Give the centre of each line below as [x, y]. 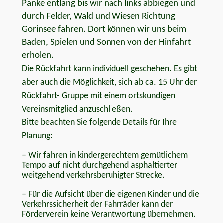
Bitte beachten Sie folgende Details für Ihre [99, 123]
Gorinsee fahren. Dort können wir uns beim [104, 30]
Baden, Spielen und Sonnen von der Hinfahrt [106, 43]
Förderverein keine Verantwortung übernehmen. [109, 215]
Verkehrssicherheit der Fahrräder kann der [97, 205]
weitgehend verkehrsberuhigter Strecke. [93, 176]
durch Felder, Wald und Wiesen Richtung [98, 17]
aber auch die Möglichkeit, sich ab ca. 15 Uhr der [109, 83]
